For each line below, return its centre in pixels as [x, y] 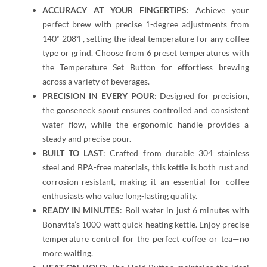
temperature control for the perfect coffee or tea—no [145, 239]
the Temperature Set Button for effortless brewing [145, 67]
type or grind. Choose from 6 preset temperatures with [145, 53]
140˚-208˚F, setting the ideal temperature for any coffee [145, 39]
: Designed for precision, [201, 96]
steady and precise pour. [86, 139]
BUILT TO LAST [73, 153]
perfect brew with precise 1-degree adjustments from [145, 24]
